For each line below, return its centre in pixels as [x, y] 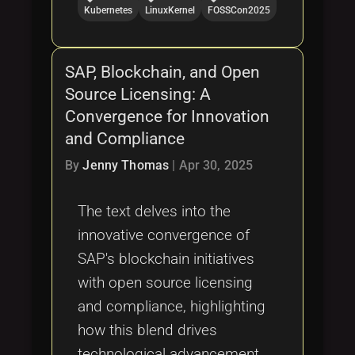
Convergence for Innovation [167, 117]
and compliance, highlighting [172, 307]
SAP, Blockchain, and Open [162, 73]
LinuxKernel [170, 11]
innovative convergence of [164, 235]
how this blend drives [147, 330]
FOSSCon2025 [239, 11]
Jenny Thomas [126, 166]
